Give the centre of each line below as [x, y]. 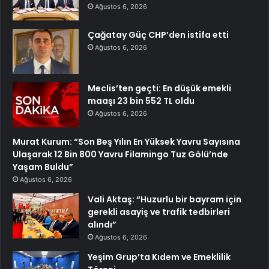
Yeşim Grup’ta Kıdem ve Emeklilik [159, 257]
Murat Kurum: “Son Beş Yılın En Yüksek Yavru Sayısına [126, 142]
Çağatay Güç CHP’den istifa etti [158, 35]
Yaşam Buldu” [43, 167]
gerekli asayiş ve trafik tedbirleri [159, 212]
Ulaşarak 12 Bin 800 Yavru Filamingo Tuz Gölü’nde [120, 155]
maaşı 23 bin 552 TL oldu [141, 101]
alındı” [102, 225]
